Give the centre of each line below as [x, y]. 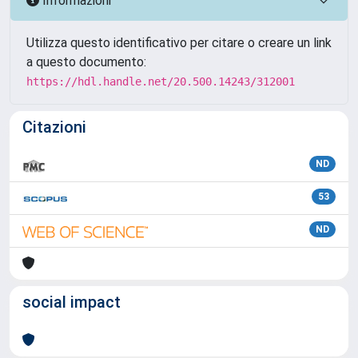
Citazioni [54, 127]
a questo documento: [86, 62]
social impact [72, 302]
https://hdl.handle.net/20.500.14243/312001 [161, 82]
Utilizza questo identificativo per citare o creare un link [179, 43]
